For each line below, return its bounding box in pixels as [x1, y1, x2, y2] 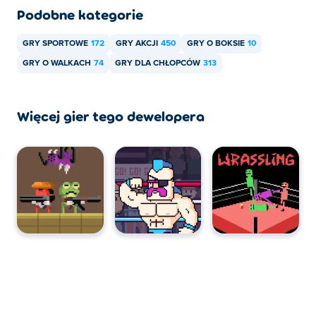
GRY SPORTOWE [23, 39, 88, 48]
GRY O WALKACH [23, 59, 91, 68]
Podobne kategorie [17, 6, 143, 23]
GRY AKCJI [116, 39, 158, 48]
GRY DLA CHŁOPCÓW [115, 59, 200, 68]
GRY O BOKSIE [187, 39, 245, 48]
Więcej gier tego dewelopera [17, 107, 205, 124]
